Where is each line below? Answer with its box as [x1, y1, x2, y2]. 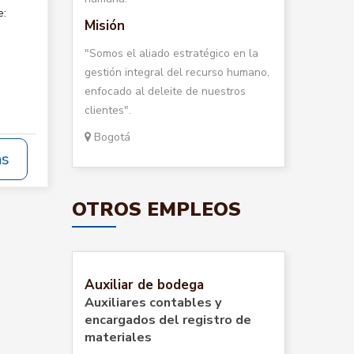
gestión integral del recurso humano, [85, 65, 269, 80]
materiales [85, 329, 152, 346]
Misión [85, 17, 125, 35]
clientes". [85, 103, 131, 118]
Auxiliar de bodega [85, 276, 204, 294]
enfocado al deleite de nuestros [85, 84, 246, 99]
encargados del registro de [85, 311, 251, 329]
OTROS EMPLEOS [72, 197, 241, 222]
